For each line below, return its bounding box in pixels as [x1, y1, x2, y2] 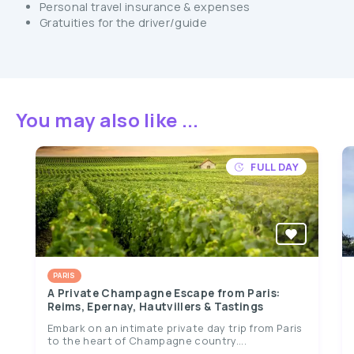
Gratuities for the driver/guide [40, 15, 207, 30]
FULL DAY [250, 160, 299, 174]
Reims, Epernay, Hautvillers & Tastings [47, 299, 264, 314]
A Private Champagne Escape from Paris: [47, 286, 281, 300]
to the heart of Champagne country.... [47, 333, 247, 348]
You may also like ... [16, 107, 199, 133]
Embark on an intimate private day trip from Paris [47, 321, 303, 335]
